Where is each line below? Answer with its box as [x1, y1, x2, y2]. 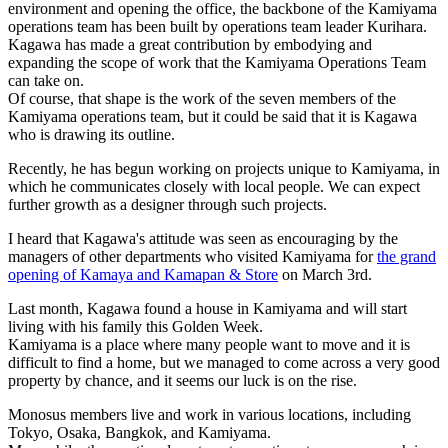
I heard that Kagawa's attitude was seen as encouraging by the [8, 230, 398, 248]
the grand [377, 248, 436, 266]
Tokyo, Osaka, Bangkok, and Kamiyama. [8, 424, 271, 442]
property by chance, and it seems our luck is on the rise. [8, 372, 357, 390]
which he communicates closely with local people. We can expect [8, 178, 420, 196]
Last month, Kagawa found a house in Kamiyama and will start [8, 300, 407, 318]
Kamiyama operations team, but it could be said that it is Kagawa [8, 108, 417, 126]
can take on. [8, 72, 84, 90]
